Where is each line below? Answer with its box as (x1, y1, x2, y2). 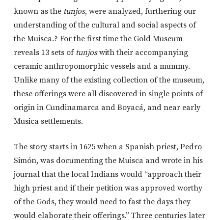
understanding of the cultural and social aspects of (14, 20, 196, 30)
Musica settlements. (14, 116, 83, 127)
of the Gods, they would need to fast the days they (14, 197, 191, 207)
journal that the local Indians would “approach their (14, 169, 201, 180)
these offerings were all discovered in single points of (14, 89, 203, 99)
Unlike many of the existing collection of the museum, (14, 75, 204, 85)
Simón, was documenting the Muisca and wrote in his (14, 156, 203, 166)
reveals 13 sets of (14, 48, 76, 58)
